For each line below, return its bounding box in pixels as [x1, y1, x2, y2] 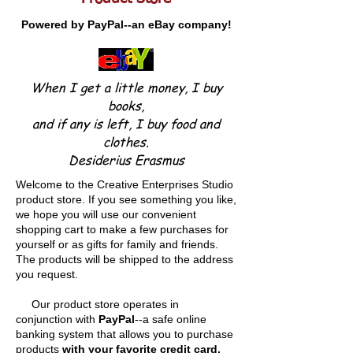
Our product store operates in [16, 297, 179, 310]
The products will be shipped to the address [16, 252, 233, 266]
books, [108, 96, 144, 114]
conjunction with [16, 312, 98, 325]
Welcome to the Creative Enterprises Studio [16, 177, 233, 191]
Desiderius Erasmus [68, 150, 184, 169]
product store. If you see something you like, [16, 192, 236, 206]
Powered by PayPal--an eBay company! [20, 17, 232, 31]
